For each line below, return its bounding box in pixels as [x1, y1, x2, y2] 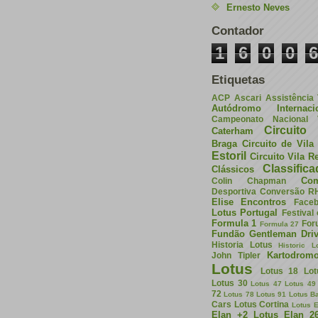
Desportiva [212, 186, 256, 196]
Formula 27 [259, 219, 300, 228]
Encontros [241, 196, 287, 207]
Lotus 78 [224, 290, 254, 298]
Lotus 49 [285, 279, 316, 287]
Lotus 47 [251, 279, 282, 287]
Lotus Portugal [212, 207, 278, 218]
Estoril [212, 149, 246, 162]
